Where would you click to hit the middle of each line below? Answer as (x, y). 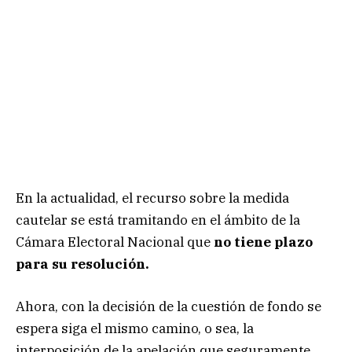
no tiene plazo (263, 242)
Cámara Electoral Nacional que (115, 242)
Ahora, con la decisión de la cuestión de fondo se (169, 307)
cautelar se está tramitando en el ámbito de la (158, 220)
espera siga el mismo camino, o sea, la (135, 329)
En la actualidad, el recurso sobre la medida (152, 198)
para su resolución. (82, 264)
